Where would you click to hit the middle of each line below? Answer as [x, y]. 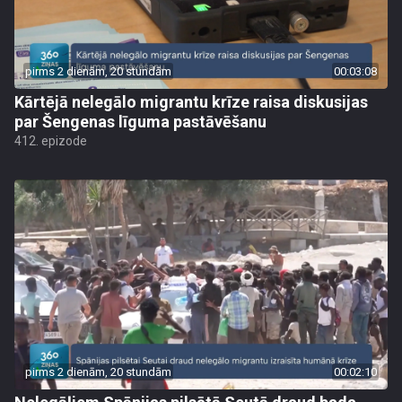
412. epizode [51, 141]
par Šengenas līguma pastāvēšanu [140, 122]
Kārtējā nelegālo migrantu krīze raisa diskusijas [191, 102]
